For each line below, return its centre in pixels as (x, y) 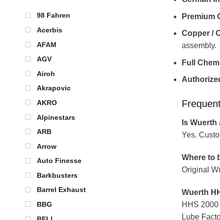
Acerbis (50, 30)
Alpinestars (56, 117)
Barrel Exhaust (61, 190)
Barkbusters (57, 175)
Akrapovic (54, 88)
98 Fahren (54, 15)
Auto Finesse (59, 161)
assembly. (199, 46)
